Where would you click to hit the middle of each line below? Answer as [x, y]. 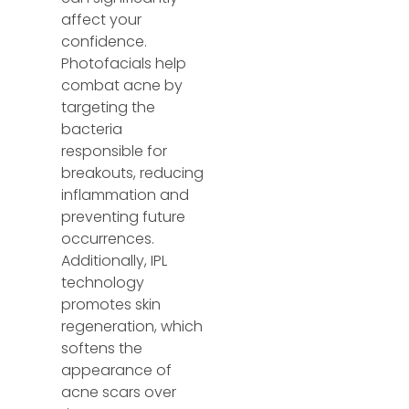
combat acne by [122, 86]
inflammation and [126, 195]
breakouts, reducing [133, 173]
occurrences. [108, 239]
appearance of [117, 371]
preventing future [124, 217]
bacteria [92, 130]
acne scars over [119, 393]
